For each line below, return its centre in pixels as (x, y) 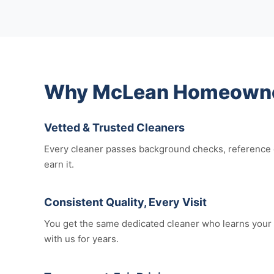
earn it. (59, 164)
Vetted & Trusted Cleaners (114, 128)
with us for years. (81, 239)
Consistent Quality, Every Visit (125, 202)
